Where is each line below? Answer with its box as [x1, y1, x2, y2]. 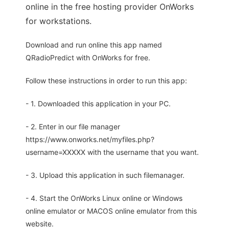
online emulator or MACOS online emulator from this [26, 207, 197, 215]
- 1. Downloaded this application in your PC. [26, 99, 171, 108]
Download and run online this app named [26, 40, 162, 49]
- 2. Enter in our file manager [26, 122, 120, 131]
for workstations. [26, 16, 91, 26]
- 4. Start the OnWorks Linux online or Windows [26, 194, 182, 202]
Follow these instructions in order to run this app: [26, 76, 187, 85]
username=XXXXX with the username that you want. [26, 148, 199, 156]
